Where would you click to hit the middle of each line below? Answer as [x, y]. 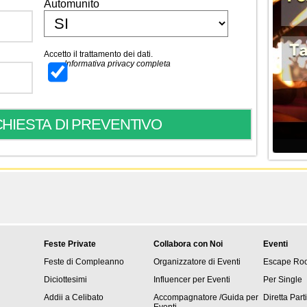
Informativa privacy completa [117, 64]
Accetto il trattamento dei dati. [98, 54]
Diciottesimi [65, 293]
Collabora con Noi [188, 258]
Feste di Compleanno [84, 275]
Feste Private [70, 258]
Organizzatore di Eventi [197, 275]
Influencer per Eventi [192, 293]
